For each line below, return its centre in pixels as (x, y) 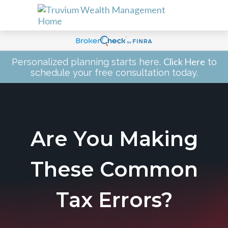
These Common (114, 169)
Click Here (184, 62)
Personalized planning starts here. (87, 62)
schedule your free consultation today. (114, 73)
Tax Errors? (114, 200)
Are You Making (114, 139)
